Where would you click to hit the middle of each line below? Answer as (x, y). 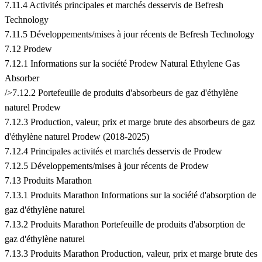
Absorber (22, 78)
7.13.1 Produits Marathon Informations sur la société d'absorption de (130, 195)
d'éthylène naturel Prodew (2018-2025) (77, 137)
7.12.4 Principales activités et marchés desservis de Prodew (113, 151)
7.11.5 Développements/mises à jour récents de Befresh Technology (130, 35)
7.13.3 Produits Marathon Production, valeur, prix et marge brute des (131, 254)
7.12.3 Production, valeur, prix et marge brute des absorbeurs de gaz (130, 122)
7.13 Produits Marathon (48, 181)
